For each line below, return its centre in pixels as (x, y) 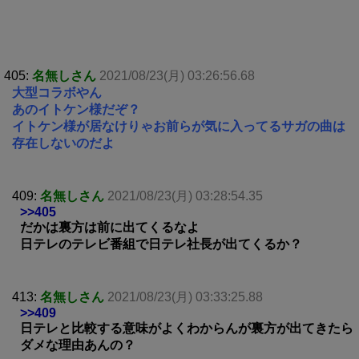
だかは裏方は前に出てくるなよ (110, 227)
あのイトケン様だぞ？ (76, 109)
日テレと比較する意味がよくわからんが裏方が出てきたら (187, 328)
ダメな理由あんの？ (78, 345)
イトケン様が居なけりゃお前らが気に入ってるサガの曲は (179, 126)
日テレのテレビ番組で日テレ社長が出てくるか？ (161, 244)
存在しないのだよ (63, 143)
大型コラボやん (57, 92)
